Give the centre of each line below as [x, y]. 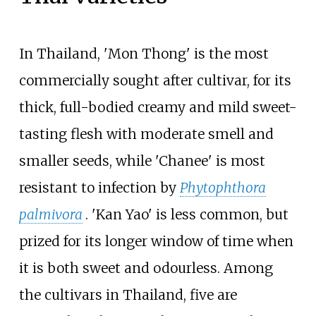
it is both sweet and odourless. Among [146, 268]
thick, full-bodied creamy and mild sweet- [158, 107]
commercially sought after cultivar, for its [155, 80]
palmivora [50, 214]
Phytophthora [223, 187]
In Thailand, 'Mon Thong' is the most [144, 53]
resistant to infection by [99, 187]
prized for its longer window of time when [156, 241]
